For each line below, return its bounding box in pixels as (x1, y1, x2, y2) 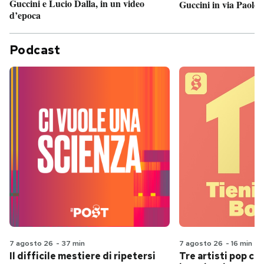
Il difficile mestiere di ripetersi (9, 250, 156, 263)
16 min (231, 239, 252, 249)
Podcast (9, 42, 61, 58)
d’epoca (9, 8, 41, 22)
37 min (61, 239, 85, 249)
